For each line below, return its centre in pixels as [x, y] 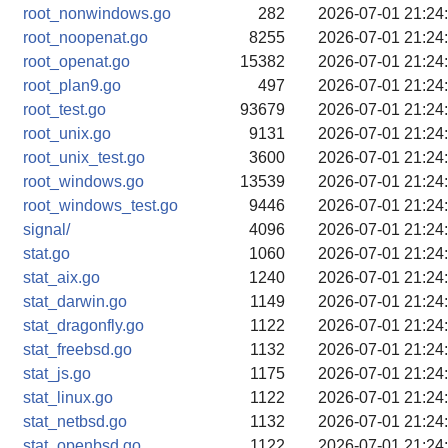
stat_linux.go [68, 397]
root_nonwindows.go [97, 13]
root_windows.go [83, 181]
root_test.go [64, 109]
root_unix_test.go [84, 157]
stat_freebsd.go [77, 349]
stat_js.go [57, 373]
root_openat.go [76, 61]
